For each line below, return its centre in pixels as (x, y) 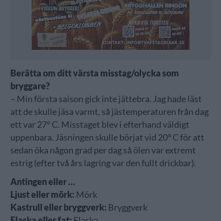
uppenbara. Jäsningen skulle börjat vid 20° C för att (107, 137)
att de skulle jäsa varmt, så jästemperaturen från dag (109, 111)
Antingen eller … (42, 182)
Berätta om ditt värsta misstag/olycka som (94, 73)
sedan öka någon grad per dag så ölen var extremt (103, 150)
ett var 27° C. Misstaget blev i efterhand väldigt (100, 124)
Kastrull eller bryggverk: (58, 207)
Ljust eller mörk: (42, 194)
